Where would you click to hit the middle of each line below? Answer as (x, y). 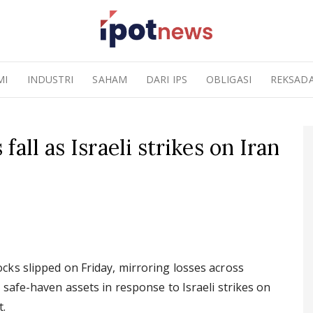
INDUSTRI (50, 79)
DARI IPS (167, 79)
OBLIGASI (229, 79)
